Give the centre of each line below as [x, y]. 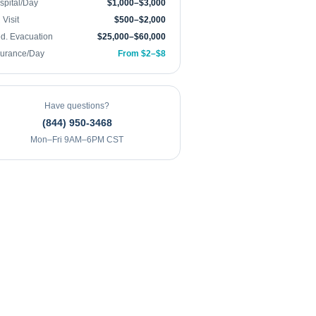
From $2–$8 [141, 54]
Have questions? [77, 106]
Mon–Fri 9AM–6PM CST [77, 140]
